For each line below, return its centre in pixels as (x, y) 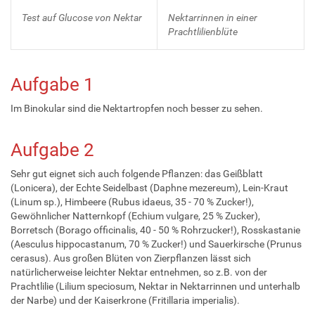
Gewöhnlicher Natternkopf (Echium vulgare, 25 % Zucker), (135, 216)
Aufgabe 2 (52, 149)
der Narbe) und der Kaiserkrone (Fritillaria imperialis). (125, 300)
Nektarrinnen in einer (213, 17)
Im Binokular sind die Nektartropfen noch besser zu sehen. (137, 108)
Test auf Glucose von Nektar (82, 17)
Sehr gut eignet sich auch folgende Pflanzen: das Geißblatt (137, 173)
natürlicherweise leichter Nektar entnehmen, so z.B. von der (139, 272)
